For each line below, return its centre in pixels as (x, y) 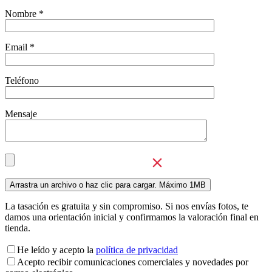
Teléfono (22, 80)
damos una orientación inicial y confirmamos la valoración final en (132, 217)
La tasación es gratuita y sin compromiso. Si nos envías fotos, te (127, 206)
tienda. (18, 228)
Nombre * (24, 13)
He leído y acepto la (56, 250)
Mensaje (21, 114)
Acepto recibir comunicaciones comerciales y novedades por (133, 262)
